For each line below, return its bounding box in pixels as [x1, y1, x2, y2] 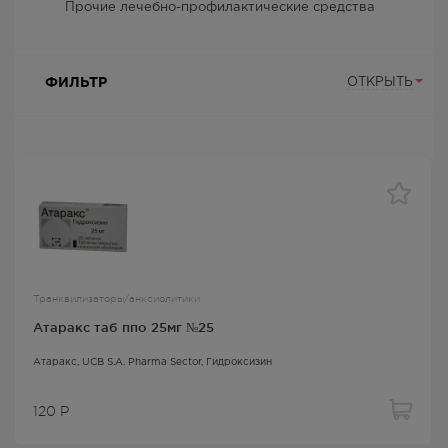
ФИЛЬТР [45, 77, 107, 90]
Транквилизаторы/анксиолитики [33, 293, 200, 305]
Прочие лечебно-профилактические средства [65, 2, 375, 14]
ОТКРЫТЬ [347, 77, 413, 89]
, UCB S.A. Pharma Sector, [77, 358, 206, 368]
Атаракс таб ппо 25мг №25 [33, 320, 214, 335]
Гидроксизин [206, 358, 272, 368]
